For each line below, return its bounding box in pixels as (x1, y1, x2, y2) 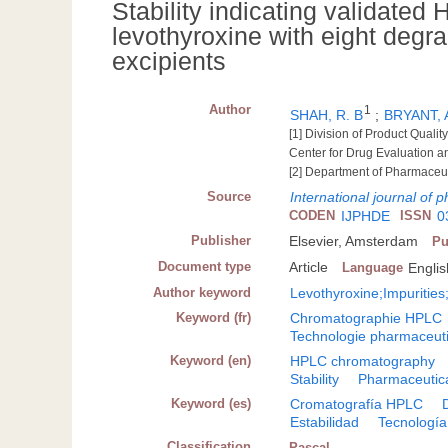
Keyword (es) (171, 396, 252, 412)
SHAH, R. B (290, 107, 364, 124)
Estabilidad (290, 414, 360, 431)
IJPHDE (341, 208, 391, 225)
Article (289, 259, 329, 276)
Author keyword (153, 285, 252, 301)
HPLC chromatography (290, 353, 436, 370)
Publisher (191, 233, 252, 249)
